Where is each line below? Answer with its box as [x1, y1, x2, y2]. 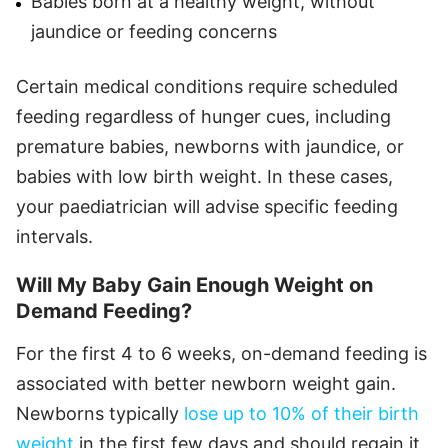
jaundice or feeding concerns [31, 21, 277, 43]
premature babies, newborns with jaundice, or [16, 136, 404, 158]
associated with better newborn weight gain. [16, 373, 396, 395]
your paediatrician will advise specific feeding [16, 196, 398, 218]
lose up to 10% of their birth [179, 403, 419, 425]
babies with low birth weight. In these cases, [16, 166, 393, 188]
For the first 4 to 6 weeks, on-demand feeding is [16, 343, 427, 365]
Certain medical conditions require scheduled [16, 76, 398, 98]
